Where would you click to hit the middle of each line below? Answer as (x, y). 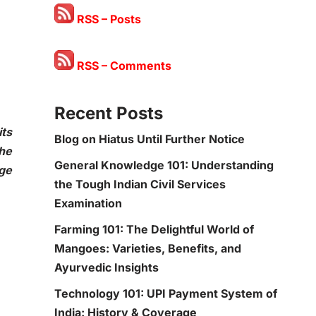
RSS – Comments (123, 66)
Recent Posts (109, 113)
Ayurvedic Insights (107, 267)
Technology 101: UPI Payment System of (166, 293)
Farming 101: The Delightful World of (154, 229)
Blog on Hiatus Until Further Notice (150, 139)
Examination (88, 203)
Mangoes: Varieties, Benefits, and (148, 248)
